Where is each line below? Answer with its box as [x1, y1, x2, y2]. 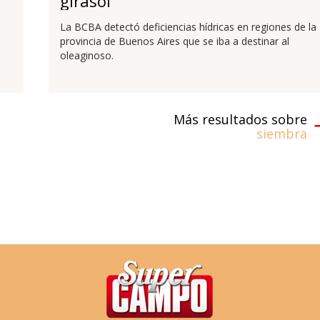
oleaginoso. [59, 48, 114, 62]
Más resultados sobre [174, 111, 308, 128]
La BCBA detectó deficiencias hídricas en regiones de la [59, 19, 316, 34]
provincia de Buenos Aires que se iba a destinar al [59, 34, 289, 48]
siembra [256, 125, 308, 142]
